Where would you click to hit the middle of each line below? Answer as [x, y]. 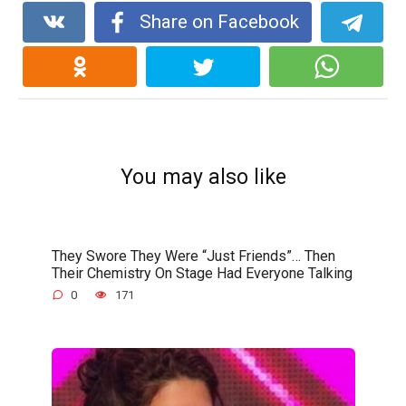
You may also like [203, 178]
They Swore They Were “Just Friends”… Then [193, 256]
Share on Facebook [219, 22]
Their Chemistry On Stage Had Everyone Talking [202, 273]
